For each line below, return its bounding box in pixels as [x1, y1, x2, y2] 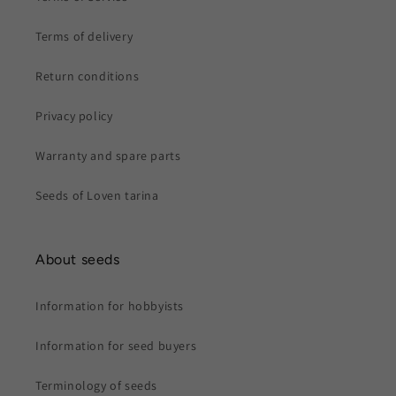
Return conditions [35, 68, 140, 85]
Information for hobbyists [35, 298, 184, 315]
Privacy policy [35, 108, 113, 125]
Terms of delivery [35, 28, 133, 45]
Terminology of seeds [35, 377, 157, 394]
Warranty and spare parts [35, 148, 181, 164]
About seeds [35, 251, 120, 269]
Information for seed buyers [35, 338, 197, 354]
